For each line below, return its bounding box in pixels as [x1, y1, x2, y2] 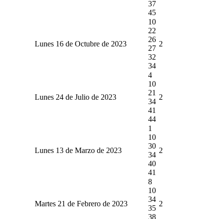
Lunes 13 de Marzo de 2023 [34, 146, 122, 154]
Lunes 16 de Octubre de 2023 [34, 39, 127, 48]
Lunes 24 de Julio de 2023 [34, 92, 116, 101]
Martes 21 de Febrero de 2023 [34, 199, 128, 208]
